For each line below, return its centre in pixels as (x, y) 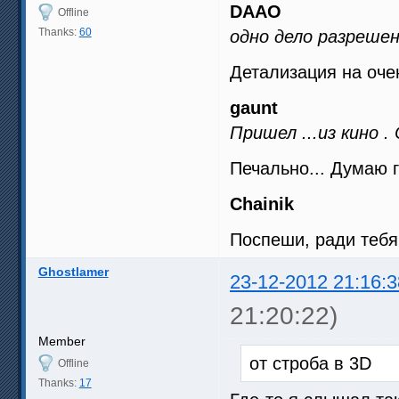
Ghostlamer (73, 271)
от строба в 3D (310, 363)
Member (61, 341)
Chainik (262, 204)
